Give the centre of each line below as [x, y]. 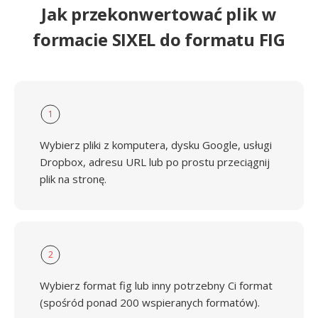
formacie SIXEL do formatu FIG [159, 39]
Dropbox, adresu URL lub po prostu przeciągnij [155, 162]
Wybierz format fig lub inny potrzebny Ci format [156, 285]
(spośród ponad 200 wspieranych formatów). [150, 302]
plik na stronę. [73, 179]
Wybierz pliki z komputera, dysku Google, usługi [156, 145]
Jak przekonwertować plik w [159, 14]
